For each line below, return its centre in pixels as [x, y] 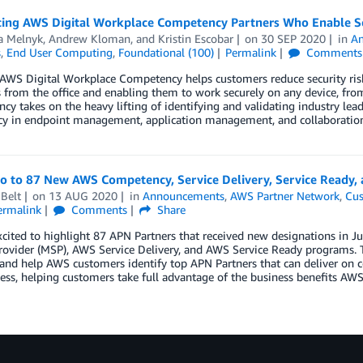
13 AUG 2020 [83, 196]
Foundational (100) [166, 52]
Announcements [184, 196]
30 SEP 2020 [294, 38]
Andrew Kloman [89, 38]
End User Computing [59, 52]
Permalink [251, 52]
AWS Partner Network [285, 196]
